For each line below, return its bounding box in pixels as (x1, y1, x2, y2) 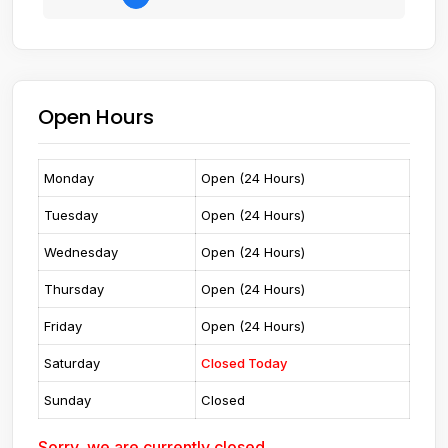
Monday (44, 169, 94, 186)
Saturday (44, 354, 100, 371)
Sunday (44, 391, 91, 408)
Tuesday (44, 206, 98, 223)
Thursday (44, 280, 104, 297)
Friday (44, 317, 82, 334)
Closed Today (201, 354, 287, 371)
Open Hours (38, 102, 154, 131)
